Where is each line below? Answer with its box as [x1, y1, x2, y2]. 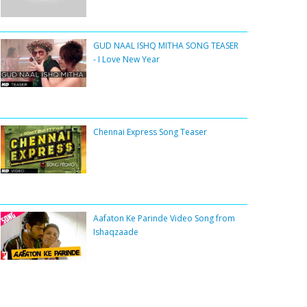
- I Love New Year [93, 53, 160, 66]
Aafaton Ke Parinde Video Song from [93, 212, 235, 225]
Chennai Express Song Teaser [93, 126, 207, 138]
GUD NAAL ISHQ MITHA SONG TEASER [93, 40, 238, 52]
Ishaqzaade [93, 226, 138, 238]
